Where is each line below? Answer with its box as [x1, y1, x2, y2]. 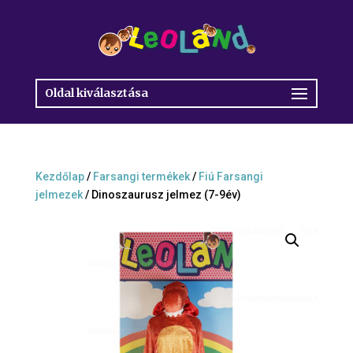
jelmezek [35, 188, 83, 201]
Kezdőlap [35, 170, 84, 183]
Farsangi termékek [92, 170, 190, 183]
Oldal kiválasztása [44, 86, 148, 100]
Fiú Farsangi [198, 170, 263, 183]
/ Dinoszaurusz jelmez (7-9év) [82, 188, 241, 201]
